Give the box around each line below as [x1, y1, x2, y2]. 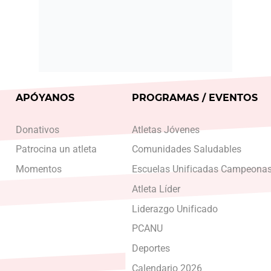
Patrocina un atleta [16, 143, 97, 155]
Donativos [16, 123, 60, 135]
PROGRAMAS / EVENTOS [131, 92, 258, 104]
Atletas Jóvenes [131, 123, 200, 135]
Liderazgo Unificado [131, 203, 218, 215]
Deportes [131, 243, 170, 255]
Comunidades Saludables [131, 143, 241, 155]
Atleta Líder [131, 183, 180, 195]
